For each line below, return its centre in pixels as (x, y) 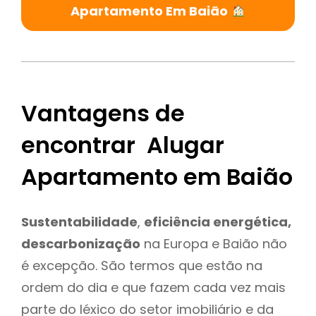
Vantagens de (103, 114)
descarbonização (81, 243)
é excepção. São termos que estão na (142, 265)
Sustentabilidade (79, 221)
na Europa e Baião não (214, 243)
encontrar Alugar (123, 145)
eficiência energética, (218, 221)
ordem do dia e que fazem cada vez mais (153, 287)
